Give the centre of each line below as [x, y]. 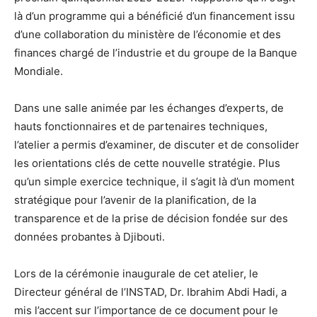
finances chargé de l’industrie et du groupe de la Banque [156, 53]
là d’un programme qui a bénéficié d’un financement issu [155, 16]
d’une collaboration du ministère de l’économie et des [148, 35]
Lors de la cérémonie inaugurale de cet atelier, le [136, 274]
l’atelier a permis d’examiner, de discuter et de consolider [157, 145]
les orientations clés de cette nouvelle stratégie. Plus [147, 163]
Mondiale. [39, 71]
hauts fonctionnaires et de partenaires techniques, [141, 127]
